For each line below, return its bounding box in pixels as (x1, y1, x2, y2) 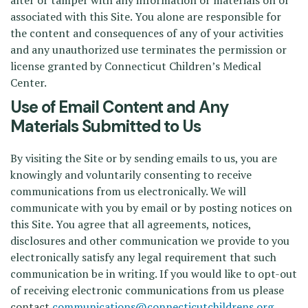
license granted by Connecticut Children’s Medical (10, 58, 261, 74)
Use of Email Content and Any (10, 96, 229, 118)
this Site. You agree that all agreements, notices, (10, 217, 251, 232)
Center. (10, 75, 47, 90)
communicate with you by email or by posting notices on (10, 200, 292, 215)
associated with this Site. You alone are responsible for (10, 9, 281, 24)
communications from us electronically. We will (10, 184, 246, 199)
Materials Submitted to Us (10, 115, 201, 137)
